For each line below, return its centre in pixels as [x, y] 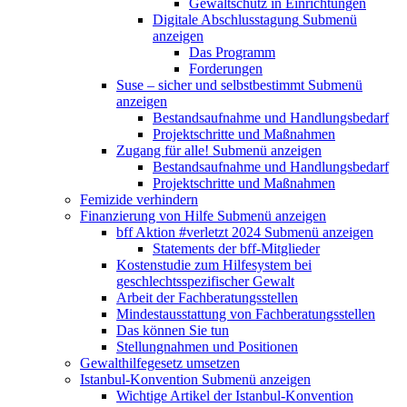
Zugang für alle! [163, 150]
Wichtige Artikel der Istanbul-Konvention [235, 396]
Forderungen [226, 69]
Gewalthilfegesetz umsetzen [160, 363]
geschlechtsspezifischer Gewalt [205, 281]
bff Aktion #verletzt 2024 [189, 232]
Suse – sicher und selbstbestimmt [210, 85]
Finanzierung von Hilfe [147, 216]
